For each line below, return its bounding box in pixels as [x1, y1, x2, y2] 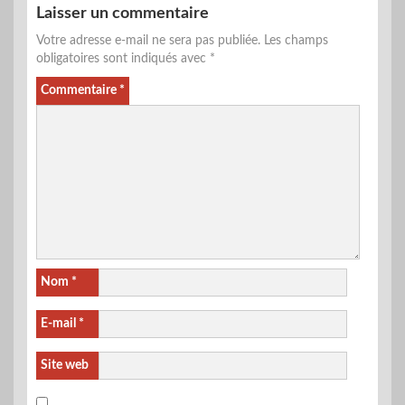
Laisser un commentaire [36, 5, 209, 23]
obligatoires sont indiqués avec [36, 52, 210, 66]
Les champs [264, 34, 328, 48]
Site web [41, 359, 89, 372]
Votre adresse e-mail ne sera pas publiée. [36, 34, 260, 48]
